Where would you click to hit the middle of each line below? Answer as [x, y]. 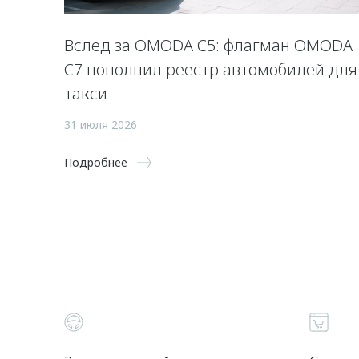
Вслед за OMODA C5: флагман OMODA [208, 45]
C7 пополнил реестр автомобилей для [211, 69]
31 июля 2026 [101, 124]
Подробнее [96, 162]
